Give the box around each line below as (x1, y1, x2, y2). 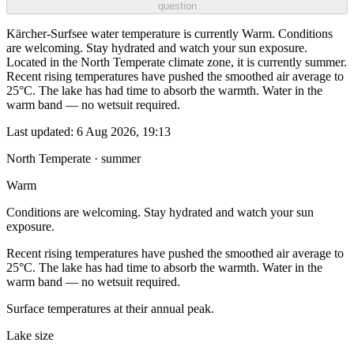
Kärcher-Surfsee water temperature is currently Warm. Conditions (6, 27, 333, 41)
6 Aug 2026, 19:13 (77, 125, 171, 139)
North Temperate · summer (6, 152, 141, 166)
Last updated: (6, 125, 77, 139)
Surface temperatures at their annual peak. (6, 302, 214, 316)
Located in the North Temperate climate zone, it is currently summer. (6, 55, 347, 70)
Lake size (6, 329, 54, 343)
